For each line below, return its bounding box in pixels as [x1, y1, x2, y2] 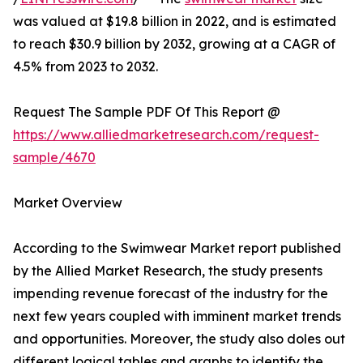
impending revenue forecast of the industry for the [13, 285, 328, 302]
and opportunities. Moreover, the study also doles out [13, 331, 345, 348]
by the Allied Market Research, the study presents [13, 263, 322, 280]
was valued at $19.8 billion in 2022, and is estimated [13, 13, 336, 30]
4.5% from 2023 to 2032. [13, 58, 158, 75]
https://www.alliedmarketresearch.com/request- [13, 126, 319, 143]
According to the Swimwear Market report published [13, 240, 341, 257]
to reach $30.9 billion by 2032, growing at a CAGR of [13, 36, 335, 53]
